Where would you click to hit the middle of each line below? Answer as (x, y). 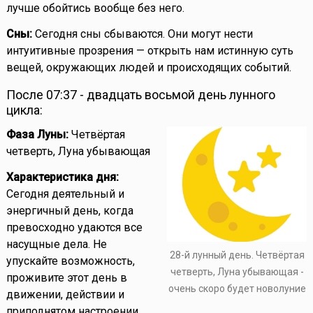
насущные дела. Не (56, 245)
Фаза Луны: (37, 135)
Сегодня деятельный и (65, 194)
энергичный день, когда (70, 211)
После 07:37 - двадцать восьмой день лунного (140, 95)
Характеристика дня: (62, 177)
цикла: (24, 110)
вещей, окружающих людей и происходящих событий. (148, 68)
